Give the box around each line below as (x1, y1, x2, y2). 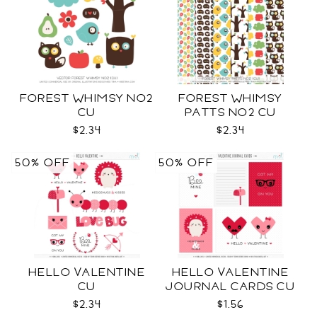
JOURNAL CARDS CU (166, 278, 295, 295)
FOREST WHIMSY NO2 (20, 90, 154, 107)
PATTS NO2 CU (184, 104, 277, 121)
